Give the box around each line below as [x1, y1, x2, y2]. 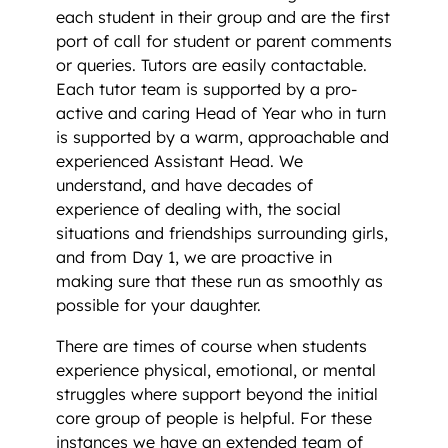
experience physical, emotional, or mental [56, 359, 376, 380]
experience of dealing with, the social [56, 199, 341, 220]
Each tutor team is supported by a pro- [56, 79, 357, 100]
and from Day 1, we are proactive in [56, 247, 332, 268]
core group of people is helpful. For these [56, 407, 372, 428]
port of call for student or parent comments [56, 31, 392, 52]
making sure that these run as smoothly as [56, 271, 383, 292]
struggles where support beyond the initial [56, 383, 378, 404]
